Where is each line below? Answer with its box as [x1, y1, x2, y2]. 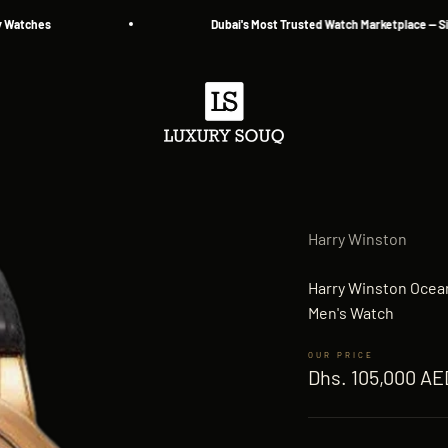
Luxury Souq [163, 84, 250, 103]
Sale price [307, 351, 393, 376]
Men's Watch [308, 302, 394, 322]
